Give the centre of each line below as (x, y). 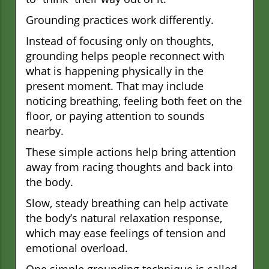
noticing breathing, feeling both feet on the (134, 101)
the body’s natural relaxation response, (124, 218)
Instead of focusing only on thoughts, (120, 41)
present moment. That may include (115, 86)
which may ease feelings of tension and (126, 233)
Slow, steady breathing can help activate (127, 203)
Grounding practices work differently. (120, 20)
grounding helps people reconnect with (125, 56)
